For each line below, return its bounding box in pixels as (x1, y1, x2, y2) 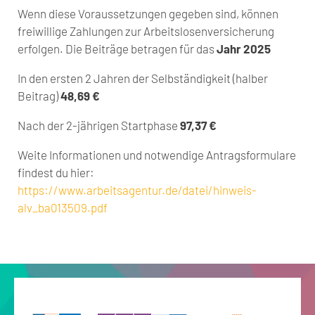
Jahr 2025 (217, 41, 271, 56)
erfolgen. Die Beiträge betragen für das (18, 41, 217, 56)
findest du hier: (18, 165, 94, 180)
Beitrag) (18, 89, 60, 103)
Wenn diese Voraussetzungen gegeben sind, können (18, 6, 278, 21)
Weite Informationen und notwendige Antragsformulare (18, 148, 296, 162)
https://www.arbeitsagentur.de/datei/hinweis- (18, 183, 257, 198)
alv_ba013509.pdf (18, 200, 108, 215)
